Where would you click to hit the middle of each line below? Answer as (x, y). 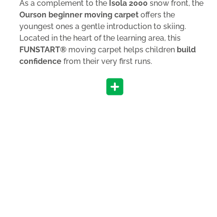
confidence (40, 61)
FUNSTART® (43, 49)
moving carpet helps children (122, 49)
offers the (157, 15)
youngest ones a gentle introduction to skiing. (103, 26)
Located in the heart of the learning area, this (100, 38)
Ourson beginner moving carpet (79, 15)
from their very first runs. (107, 61)
